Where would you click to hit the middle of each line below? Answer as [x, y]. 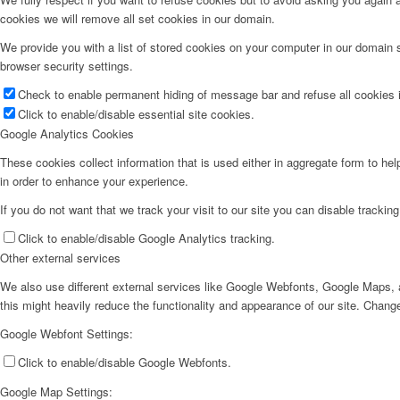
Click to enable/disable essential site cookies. [136, 113]
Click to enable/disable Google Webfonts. [125, 362]
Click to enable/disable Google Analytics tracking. [146, 237]
